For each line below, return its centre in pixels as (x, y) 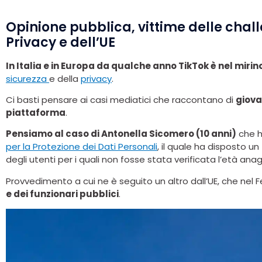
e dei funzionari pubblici (62, 194)
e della (65, 78)
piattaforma (36, 113)
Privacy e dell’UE (61, 42)
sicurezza (27, 78)
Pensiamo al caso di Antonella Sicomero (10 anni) (121, 134)
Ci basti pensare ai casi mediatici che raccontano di (121, 100)
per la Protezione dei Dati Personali (82, 147)
